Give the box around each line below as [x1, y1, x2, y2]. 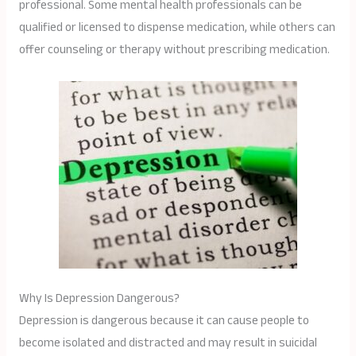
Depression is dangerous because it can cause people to [18, 309, 309, 333]
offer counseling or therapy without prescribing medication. [18, 37, 330, 61]
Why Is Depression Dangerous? [18, 287, 180, 311]
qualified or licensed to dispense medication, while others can [18, 15, 335, 39]
